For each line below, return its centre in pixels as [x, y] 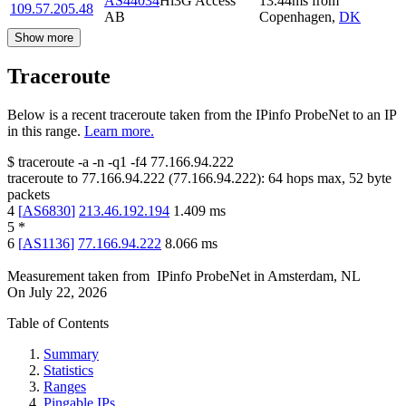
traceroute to [43, 179]
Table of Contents [58, 324]
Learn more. [119, 131]
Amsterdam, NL [314, 276]
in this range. [44, 131]
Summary [71, 354]
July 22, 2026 [68, 293]
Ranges [65, 387]
